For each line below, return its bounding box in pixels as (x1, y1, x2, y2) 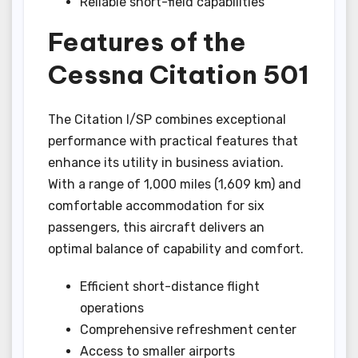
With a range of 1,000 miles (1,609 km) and (48, 176, 301, 192)
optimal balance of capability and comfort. (48, 241, 304, 257)
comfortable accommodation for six (48, 197, 265, 213)
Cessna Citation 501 (48, 58, 309, 90)
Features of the (48, 25, 246, 58)
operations (80, 300, 144, 316)
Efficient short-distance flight (80, 278, 260, 294)
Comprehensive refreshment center (80, 321, 296, 337)
